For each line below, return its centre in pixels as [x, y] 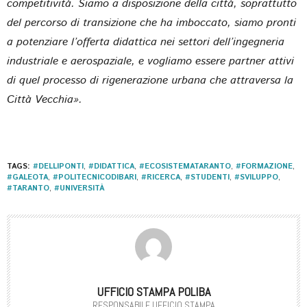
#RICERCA [161, 177]
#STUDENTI [207, 177]
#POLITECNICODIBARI [95, 177]
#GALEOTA [27, 177]
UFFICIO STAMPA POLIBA [153, 291]
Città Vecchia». [45, 99]
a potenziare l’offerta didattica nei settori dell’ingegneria [146, 42]
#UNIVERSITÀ [79, 188]
